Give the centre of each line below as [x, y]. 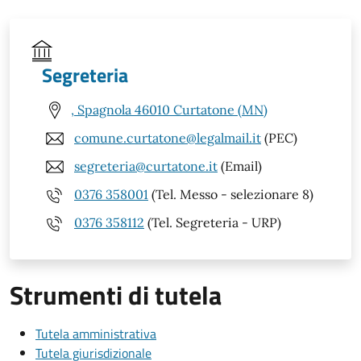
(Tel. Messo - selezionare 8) [231, 195]
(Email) [240, 166]
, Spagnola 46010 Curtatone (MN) [169, 110]
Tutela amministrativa [96, 333]
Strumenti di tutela [116, 295]
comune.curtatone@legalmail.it [168, 138]
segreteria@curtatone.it [146, 166]
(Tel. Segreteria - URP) [213, 223]
